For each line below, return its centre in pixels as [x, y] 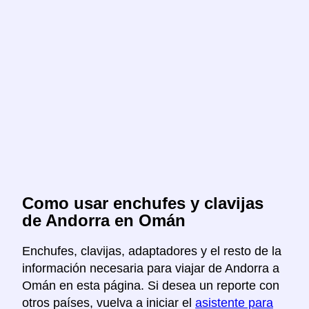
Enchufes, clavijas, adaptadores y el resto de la [152, 251]
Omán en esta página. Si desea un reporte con [151, 286]
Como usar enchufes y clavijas [143, 203]
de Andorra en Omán [104, 221]
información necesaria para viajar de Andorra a [151, 269]
